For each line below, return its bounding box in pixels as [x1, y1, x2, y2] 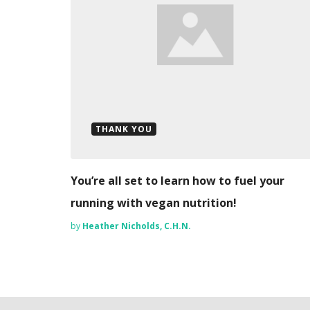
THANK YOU [95, 123, 152, 136]
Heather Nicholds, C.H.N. [82, 220, 191, 232]
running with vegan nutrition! [71, 195, 237, 211]
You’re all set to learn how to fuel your [71, 173, 284, 189]
